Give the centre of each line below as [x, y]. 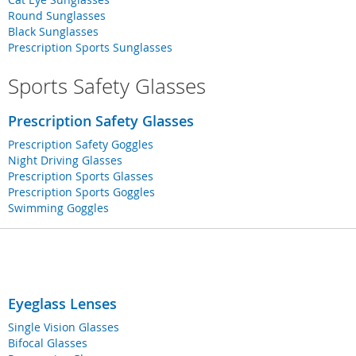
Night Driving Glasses [65, 161]
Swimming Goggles [58, 208]
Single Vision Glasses [64, 327]
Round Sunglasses [57, 16]
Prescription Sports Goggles [81, 192]
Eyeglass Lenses [62, 304]
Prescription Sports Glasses [81, 176]
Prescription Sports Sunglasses [90, 48]
